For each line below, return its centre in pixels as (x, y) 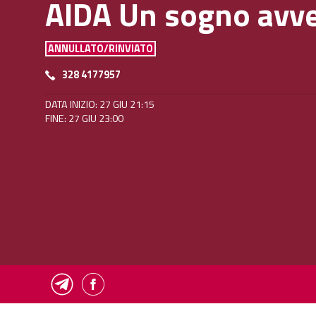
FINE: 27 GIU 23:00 (84, 119)
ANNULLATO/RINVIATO (101, 49)
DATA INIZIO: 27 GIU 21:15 (100, 105)
